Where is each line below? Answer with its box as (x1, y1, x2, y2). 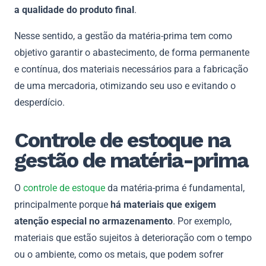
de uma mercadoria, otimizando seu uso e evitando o (14, 80, 236, 91)
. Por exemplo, (173, 215, 232, 227)
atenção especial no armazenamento (14, 215, 173, 227)
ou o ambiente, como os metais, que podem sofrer (14, 248, 223, 260)
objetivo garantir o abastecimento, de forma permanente (14, 46, 249, 58)
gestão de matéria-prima (14, 147, 248, 173)
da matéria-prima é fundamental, (105, 182, 245, 194)
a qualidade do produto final (14, 4, 134, 15)
